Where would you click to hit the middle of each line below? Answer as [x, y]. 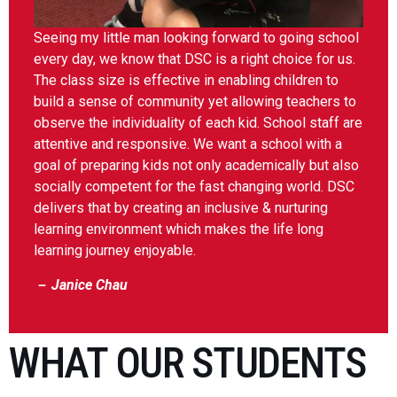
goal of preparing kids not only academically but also [196, 166]
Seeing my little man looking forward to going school [196, 38]
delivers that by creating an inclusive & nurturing [181, 208]
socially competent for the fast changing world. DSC [194, 187]
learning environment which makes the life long [179, 230]
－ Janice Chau [81, 284]
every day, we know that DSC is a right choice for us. [195, 59]
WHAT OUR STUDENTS [188, 363]
